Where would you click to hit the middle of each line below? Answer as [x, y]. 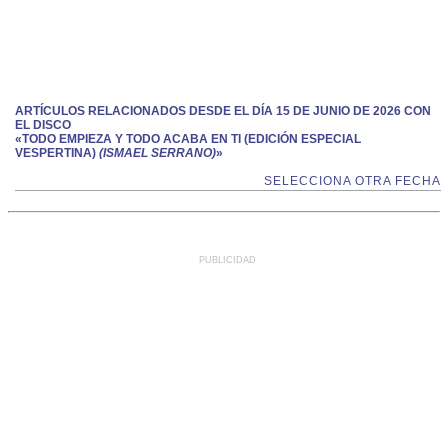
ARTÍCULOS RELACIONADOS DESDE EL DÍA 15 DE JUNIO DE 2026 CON [223, 111]
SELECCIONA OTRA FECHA [352, 181]
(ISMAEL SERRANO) [156, 153]
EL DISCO [43, 125]
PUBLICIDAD [227, 260]
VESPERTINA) [55, 153]
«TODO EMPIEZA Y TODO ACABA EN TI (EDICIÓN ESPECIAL [188, 139]
